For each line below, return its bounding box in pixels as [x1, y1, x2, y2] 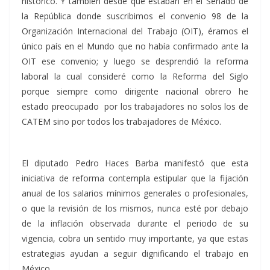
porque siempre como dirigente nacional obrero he [22, 86, 248, 98]
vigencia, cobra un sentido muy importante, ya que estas [22, 232, 248, 244]
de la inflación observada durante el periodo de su [22, 217, 248, 229]
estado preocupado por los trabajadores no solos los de [22, 101, 248, 113]
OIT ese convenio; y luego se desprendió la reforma [22, 55, 248, 67]
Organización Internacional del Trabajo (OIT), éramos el [22, 25, 248, 37]
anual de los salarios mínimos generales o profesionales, [22, 187, 248, 199]
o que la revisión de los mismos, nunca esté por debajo [22, 202, 248, 214]
